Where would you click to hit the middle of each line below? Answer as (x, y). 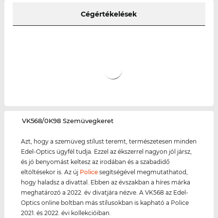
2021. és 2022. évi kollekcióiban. (66, 213)
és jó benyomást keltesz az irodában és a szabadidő (96, 162)
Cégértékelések (109, 14)
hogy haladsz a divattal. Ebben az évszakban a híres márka (106, 182)
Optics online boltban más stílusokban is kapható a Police (105, 202)
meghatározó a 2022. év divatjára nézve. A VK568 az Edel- (105, 192)
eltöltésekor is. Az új (51, 172)
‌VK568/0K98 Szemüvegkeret (68, 120)
